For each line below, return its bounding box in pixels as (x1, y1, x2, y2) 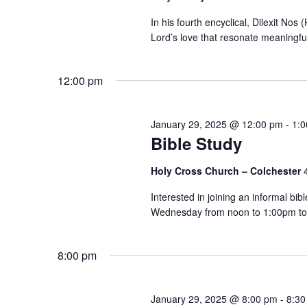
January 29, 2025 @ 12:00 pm (150, 116, 283, 131)
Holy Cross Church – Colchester (150, 163, 304, 177)
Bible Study (150, 131, 242, 155)
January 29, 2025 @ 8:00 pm (150, 291, 278, 306)
